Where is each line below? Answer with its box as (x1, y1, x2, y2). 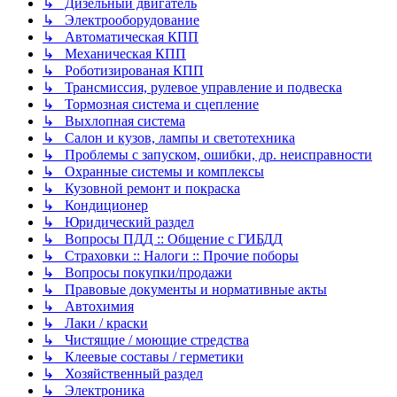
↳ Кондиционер (43, 198, 148, 214)
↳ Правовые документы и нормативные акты (43, 282, 327, 298)
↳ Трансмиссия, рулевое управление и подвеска (43, 80, 342, 96)
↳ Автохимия (43, 299, 134, 315)
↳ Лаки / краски (43, 315, 148, 331)
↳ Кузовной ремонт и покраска (43, 181, 240, 197)
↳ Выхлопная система (43, 113, 185, 129)
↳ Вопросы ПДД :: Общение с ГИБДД (43, 231, 283, 247)
